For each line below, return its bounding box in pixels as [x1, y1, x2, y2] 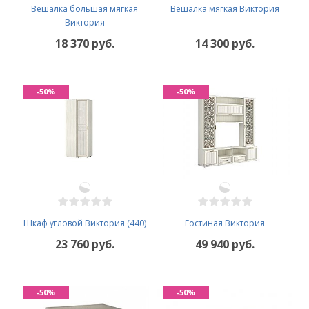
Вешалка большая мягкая [31, 3, 138, 15]
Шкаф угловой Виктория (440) [23, 217, 146, 230]
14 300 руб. [195, 36, 255, 52]
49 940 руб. [195, 237, 255, 252]
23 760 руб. [54, 237, 114, 252]
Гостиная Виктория [184, 217, 265, 230]
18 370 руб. [54, 36, 114, 52]
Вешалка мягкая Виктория [170, 3, 279, 15]
